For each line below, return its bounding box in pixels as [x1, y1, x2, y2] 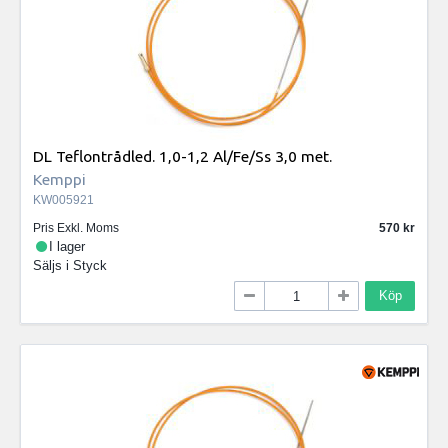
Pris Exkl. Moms [33, 220, 119, 235]
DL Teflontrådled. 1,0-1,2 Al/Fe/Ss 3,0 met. [33, 147, 332, 166]
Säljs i [33, 257, 73, 273]
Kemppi [33, 170, 86, 189]
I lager [49, 238, 86, 254]
